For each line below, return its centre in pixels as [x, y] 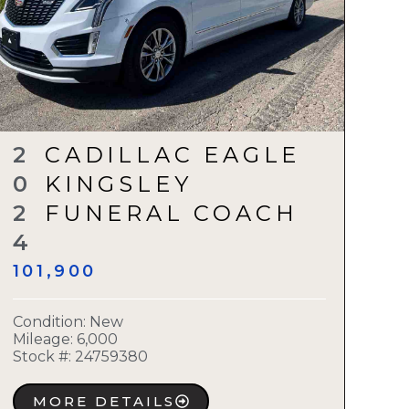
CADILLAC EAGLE [173, 155]
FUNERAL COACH [172, 213]
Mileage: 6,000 [65, 340]
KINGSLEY [119, 184]
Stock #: [42, 357]
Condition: [51, 322]
